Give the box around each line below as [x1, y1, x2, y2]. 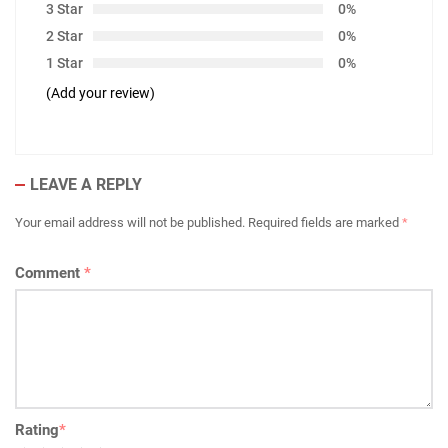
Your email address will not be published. [15, 215, 245, 231]
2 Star [46, 28, 83, 45]
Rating [15, 421, 59, 440]
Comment [15, 264, 84, 283]
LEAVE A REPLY [30, 175, 142, 195]
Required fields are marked [248, 215, 402, 231]
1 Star [46, 55, 83, 72]
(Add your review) [46, 85, 155, 102]
